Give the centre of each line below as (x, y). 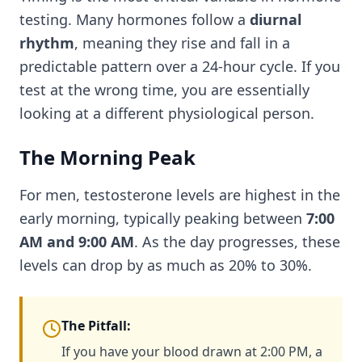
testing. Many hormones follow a (135, 19)
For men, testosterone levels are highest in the (180, 195)
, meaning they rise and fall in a (182, 43)
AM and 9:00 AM (77, 242)
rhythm (47, 43)
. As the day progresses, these (237, 242)
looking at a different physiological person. (167, 113)
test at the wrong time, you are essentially (164, 90)
